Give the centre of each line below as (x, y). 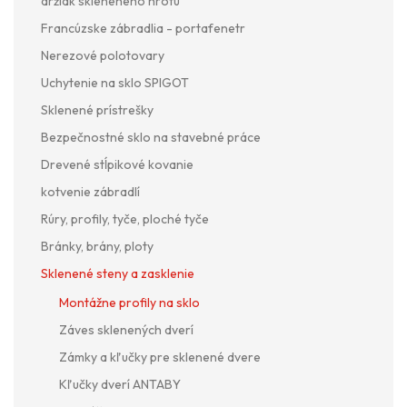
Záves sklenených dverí (126, 329)
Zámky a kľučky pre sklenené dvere (160, 357)
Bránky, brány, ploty (97, 246)
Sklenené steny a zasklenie (118, 273)
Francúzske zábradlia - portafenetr (143, 28)
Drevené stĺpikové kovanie (117, 164)
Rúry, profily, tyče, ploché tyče (125, 218)
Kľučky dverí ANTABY (120, 384)
